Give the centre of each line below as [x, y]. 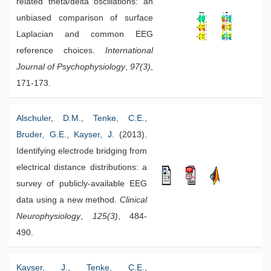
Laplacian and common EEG [85, 34]
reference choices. [61, 51]
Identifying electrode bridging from [82, 151]
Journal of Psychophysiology [71, 67]
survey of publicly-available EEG [82, 184]
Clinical [133, 200]
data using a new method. [68, 200]
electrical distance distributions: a [82, 167]
